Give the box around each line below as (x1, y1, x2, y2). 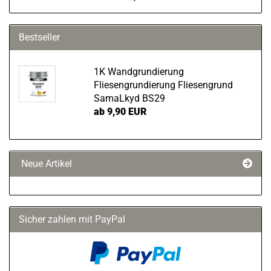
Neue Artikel (19, 158, 72, 169)
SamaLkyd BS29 (93, 93, 165, 104)
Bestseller (19, 31, 60, 43)
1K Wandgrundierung (93, 66, 184, 77)
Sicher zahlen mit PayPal (19, 214, 125, 225)
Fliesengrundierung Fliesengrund (93, 79, 233, 91)
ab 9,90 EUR (93, 106, 146, 117)
